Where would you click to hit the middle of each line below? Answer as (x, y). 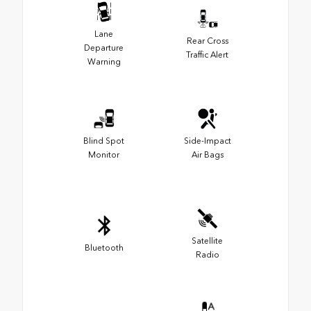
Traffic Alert (207, 54)
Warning (104, 61)
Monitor (104, 154)
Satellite (207, 241)
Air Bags (207, 154)
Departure (104, 48)
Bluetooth (104, 247)
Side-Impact (207, 141)
